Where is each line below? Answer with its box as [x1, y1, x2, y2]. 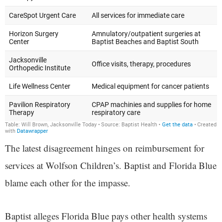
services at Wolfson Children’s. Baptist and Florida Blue [5, 159, 217, 171]
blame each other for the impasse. [5, 176, 130, 189]
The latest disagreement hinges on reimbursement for [5, 142, 204, 154]
